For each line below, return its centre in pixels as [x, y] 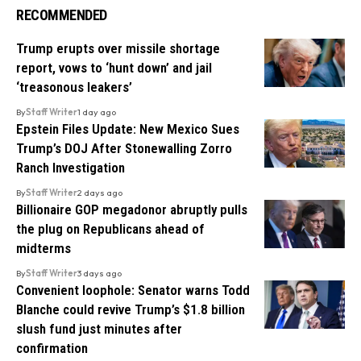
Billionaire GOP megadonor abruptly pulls [132, 209]
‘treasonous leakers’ [74, 87]
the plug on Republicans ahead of [110, 228]
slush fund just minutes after [99, 328]
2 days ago [100, 192]
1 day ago [97, 112]
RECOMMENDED [62, 15]
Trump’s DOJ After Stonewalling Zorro [124, 148]
